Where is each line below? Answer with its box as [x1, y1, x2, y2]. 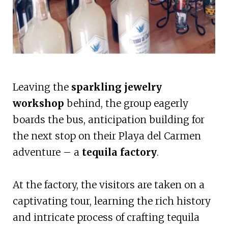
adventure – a [12, 146, 82, 159]
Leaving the [12, 81, 71, 94]
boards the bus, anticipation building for [12, 113, 205, 126]
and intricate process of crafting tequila [12, 211, 199, 224]
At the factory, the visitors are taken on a [12, 179, 205, 191]
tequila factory [81, 146, 157, 159]
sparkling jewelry [71, 81, 162, 94]
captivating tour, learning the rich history [12, 195, 211, 208]
